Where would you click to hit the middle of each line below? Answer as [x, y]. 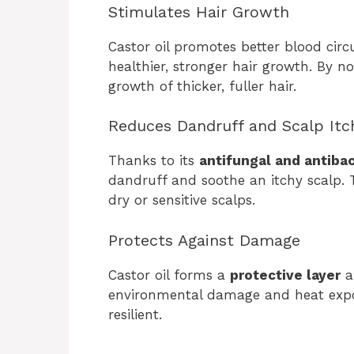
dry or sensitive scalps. [182, 200]
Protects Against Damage [204, 240]
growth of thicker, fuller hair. [202, 86]
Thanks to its [154, 161]
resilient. [135, 314]
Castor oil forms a [169, 275]
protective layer [285, 275]
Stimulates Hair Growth [199, 11]
